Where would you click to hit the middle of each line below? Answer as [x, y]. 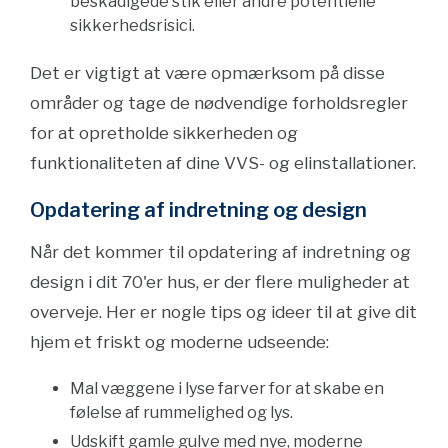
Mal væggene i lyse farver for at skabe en [227, 388]
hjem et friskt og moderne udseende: [179, 342]
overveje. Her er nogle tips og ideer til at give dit [223, 312]
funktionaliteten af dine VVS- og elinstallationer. [223, 163]
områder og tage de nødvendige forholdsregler [219, 103]
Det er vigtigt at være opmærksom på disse [207, 73]
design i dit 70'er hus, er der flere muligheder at [220, 282]
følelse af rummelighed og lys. [181, 412]
